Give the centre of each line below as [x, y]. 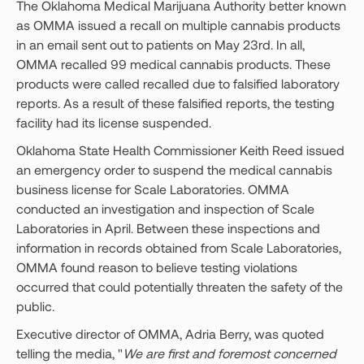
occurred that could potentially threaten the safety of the [180, 286]
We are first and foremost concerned [230, 353]
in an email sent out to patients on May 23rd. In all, [160, 44]
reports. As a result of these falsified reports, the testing [175, 103]
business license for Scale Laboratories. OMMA [153, 189]
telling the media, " [69, 353]
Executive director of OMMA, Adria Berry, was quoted [170, 334]
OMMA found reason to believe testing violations [157, 267]
